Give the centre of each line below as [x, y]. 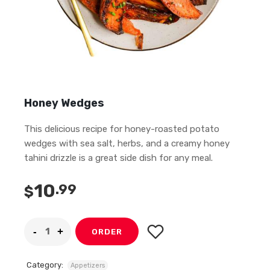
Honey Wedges [64, 103]
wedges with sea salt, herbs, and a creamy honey [127, 144]
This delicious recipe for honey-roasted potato [122, 129]
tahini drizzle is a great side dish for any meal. [118, 158]
